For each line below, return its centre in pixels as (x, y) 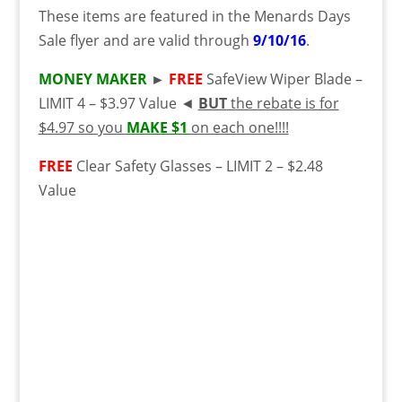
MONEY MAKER (94, 79)
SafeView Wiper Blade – (282, 79)
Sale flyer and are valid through (145, 40)
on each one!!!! (240, 127)
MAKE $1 (157, 127)
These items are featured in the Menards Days (194, 16)
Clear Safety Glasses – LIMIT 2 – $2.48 (197, 166)
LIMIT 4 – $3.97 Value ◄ (118, 103)
